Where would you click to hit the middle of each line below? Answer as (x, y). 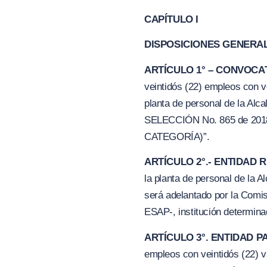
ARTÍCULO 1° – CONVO (198, 70)
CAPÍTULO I (171, 19)
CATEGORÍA (172, 136)
